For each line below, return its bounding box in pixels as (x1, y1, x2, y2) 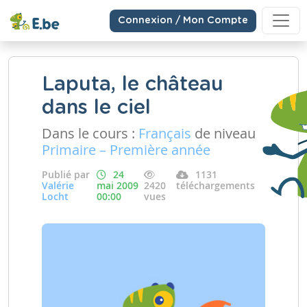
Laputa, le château (42, 75, 223, 95)
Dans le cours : (42, 124, 138, 143)
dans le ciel (42, 98, 151, 118)
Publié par (42, 168, 90, 181)
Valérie (42, 179, 74, 192)
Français (138, 124, 191, 143)
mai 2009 (96, 179, 138, 192)
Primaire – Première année (42, 140, 210, 159)
